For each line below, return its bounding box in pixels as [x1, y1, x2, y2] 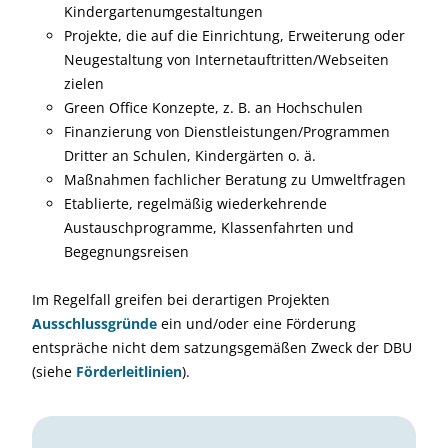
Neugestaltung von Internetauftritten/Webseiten [64, 50, 389, 69]
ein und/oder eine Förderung [157, 314, 356, 333]
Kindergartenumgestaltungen [64, 2, 263, 21]
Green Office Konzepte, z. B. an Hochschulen [64, 98, 363, 117]
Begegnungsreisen [64, 242, 189, 261]
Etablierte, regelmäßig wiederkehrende [64, 194, 327, 213]
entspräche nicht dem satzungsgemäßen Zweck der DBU [32, 338, 412, 357]
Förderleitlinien [76, 362, 182, 381]
